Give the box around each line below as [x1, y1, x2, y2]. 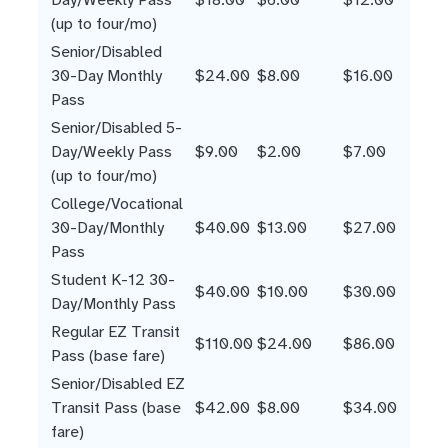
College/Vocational [51, 193, 183, 215]
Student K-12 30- [51, 269, 175, 291]
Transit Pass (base [51, 397, 181, 419]
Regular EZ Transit [51, 321, 180, 343]
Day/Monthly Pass [51, 293, 176, 315]
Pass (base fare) [51, 345, 165, 367]
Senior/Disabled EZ [51, 373, 185, 395]
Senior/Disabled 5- [51, 117, 182, 139]
